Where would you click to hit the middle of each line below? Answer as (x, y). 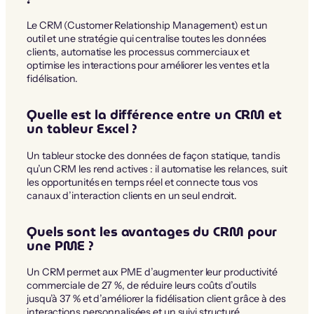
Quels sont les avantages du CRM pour (152, 231)
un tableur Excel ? (82, 129)
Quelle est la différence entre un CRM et (154, 115)
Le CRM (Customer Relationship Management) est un (148, 26)
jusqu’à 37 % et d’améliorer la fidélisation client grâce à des (156, 299)
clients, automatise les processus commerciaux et (138, 52)
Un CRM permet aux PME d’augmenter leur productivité (152, 272)
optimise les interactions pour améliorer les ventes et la (149, 66)
